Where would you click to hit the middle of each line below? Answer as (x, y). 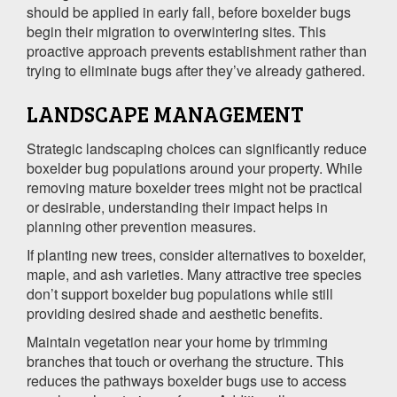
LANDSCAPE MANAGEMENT (165, 113)
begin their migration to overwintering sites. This (176, 31)
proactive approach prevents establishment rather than (197, 51)
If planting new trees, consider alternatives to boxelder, (196, 254)
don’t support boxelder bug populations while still (180, 293)
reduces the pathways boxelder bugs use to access (187, 380)
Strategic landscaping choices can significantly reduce (197, 148)
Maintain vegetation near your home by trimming (177, 341)
